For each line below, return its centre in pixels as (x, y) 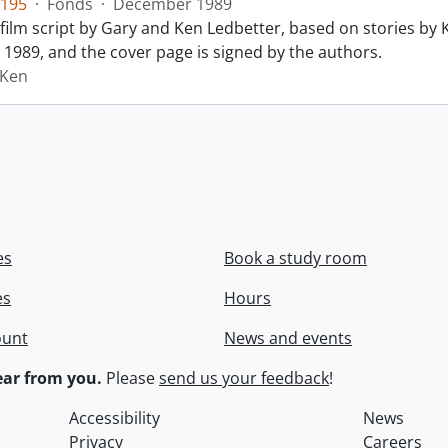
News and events (288, 338)
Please (130, 378)
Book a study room (295, 258)
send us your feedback (244, 378)
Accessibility (115, 418)
